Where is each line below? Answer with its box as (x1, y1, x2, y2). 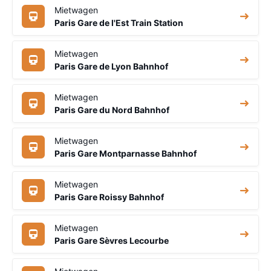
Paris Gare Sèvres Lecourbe (54, 235, 169, 246)
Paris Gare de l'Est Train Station (54, 17, 183, 28)
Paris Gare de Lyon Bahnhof (54, 60, 168, 71)
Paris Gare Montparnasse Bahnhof (54, 148, 197, 158)
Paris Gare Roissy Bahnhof (54, 191, 164, 202)
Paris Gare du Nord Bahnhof (54, 104, 169, 115)
